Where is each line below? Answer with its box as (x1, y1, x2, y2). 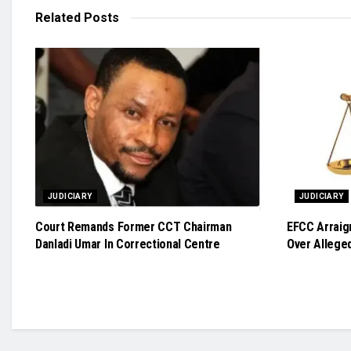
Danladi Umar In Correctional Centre (35, 236, 220, 251)
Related (35, 9, 81, 25)
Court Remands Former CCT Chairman (35, 219, 232, 234)
